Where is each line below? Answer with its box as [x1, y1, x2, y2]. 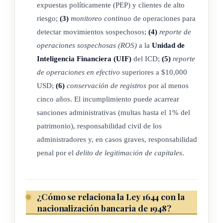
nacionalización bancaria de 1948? [37, 202, 172, 214]
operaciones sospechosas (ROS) [37, 40, 137, 49]
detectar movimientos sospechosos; [37, 27, 148, 36]
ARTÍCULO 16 [23, 204, 82, 215]
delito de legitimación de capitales [76, 148, 182, 157]
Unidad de [152, 40, 185, 49]
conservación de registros [67, 81, 146, 90]
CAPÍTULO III [74, 138, 149, 151]
